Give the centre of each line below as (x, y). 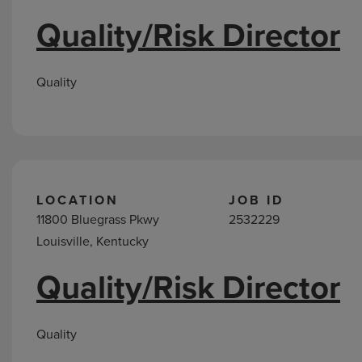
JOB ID (257, 200)
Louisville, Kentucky (93, 241)
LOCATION (78, 200)
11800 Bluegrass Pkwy (98, 219)
